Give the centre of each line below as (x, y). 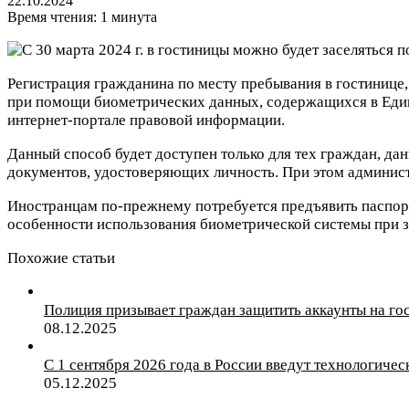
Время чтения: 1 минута (82, 16)
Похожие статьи (61, 257)
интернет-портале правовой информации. (146, 120)
